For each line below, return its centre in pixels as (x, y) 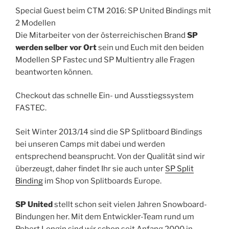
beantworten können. (54, 72)
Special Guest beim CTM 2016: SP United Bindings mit (113, 10)
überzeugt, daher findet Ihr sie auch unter (90, 168)
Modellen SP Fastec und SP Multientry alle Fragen (105, 60)
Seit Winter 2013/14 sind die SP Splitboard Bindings (109, 132)
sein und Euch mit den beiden (150, 47)
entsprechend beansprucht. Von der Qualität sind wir (110, 156)
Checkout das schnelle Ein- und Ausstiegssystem (105, 96)
